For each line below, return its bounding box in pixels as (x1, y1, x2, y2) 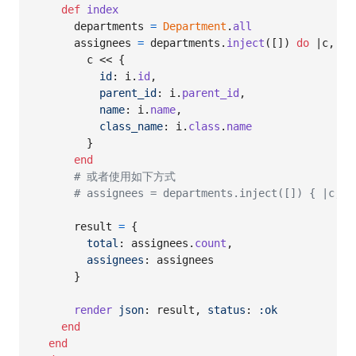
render (74, 304, 112, 317)
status (207, 304, 246, 317)
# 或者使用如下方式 (74, 170, 176, 184)
